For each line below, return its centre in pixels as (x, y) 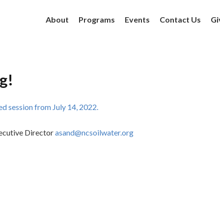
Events (137, 19)
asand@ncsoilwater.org (94, 132)
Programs (96, 19)
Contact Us (180, 19)
